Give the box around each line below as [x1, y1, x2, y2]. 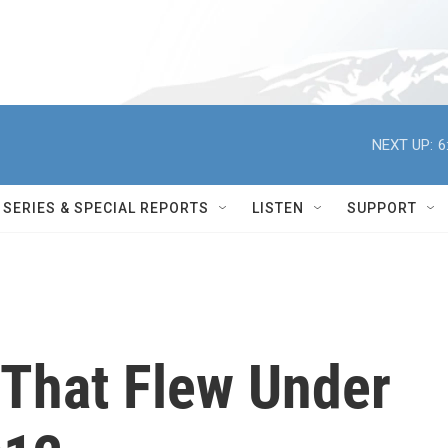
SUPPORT [347, 200, 417, 216]
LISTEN [252, 200, 304, 216]
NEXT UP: [372, 135, 433, 154]
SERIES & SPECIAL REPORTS [3, 200, 209, 216]
